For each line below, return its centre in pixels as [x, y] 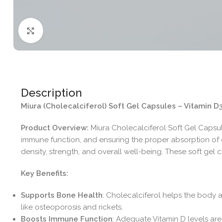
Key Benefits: [44, 173]
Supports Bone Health [61, 195]
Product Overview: [55, 128]
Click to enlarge [70, 30]
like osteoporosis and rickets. [72, 207]
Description [51, 92]
